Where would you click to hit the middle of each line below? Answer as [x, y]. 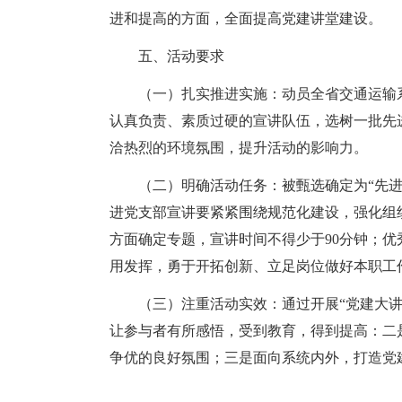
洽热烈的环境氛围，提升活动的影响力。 [239, 148]
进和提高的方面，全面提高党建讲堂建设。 [246, 18]
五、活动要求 [181, 56]
